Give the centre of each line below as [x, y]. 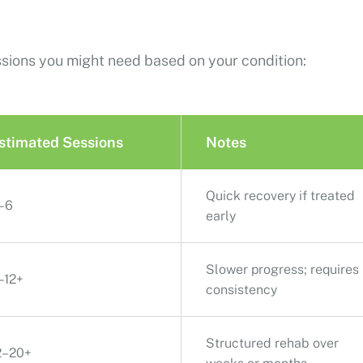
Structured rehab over [272, 343]
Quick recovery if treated [280, 195]
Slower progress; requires [282, 269]
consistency [241, 289]
